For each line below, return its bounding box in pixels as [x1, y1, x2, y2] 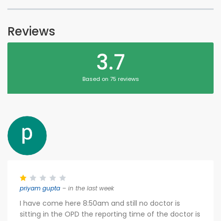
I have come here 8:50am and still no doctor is [20, 198, 180, 208]
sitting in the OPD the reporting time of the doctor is [20, 209, 200, 219]
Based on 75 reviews [82, 75, 139, 83]
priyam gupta [20, 184, 60, 192]
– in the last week [60, 184, 114, 192]
